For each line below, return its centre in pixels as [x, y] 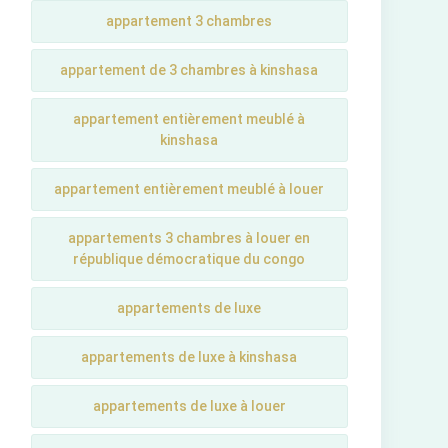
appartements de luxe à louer [189, 406]
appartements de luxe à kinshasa [189, 357]
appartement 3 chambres [189, 21]
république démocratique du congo [189, 259]
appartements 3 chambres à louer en [189, 238]
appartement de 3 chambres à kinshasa [189, 70]
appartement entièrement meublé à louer [189, 189]
